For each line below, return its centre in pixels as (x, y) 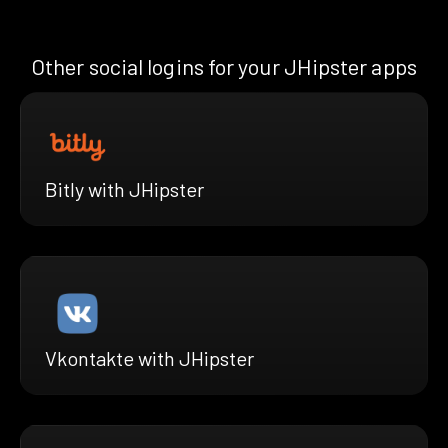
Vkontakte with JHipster (149, 357)
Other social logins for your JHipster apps (224, 66)
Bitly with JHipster (124, 188)
